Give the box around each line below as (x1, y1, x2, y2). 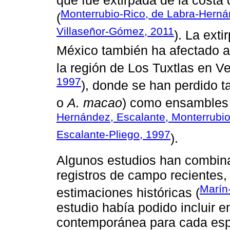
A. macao (67, 95, 122, 110)
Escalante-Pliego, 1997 (56, 128, 170, 141)
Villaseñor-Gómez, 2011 (56, 25, 174, 37)
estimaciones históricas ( (56, 185, 200, 200)
